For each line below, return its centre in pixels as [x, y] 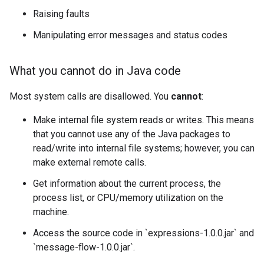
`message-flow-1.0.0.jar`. [84, 247]
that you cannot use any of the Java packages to [132, 134]
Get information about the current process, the [127, 184]
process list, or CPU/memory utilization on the [128, 198]
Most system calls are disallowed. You [90, 96]
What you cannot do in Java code [95, 71]
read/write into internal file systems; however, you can [144, 148]
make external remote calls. [90, 162]
